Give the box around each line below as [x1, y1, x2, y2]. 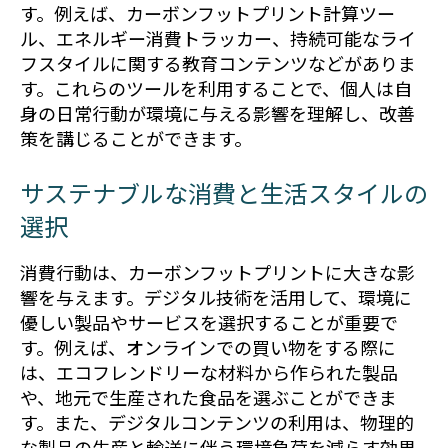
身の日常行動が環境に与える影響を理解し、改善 [20, 100, 415, 127]
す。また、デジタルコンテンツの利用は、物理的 [20, 409, 414, 436]
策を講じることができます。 [20, 125, 252, 152]
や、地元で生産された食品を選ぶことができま [20, 384, 397, 411]
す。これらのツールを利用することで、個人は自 [20, 75, 412, 102]
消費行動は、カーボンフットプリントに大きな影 [20, 259, 415, 286]
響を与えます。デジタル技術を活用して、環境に [20, 284, 412, 311]
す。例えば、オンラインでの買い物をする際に [20, 334, 396, 361]
